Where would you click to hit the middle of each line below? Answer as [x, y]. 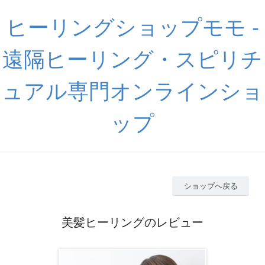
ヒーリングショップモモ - [132, 28]
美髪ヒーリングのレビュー [132, 222]
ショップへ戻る [211, 186]
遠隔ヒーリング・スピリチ [132, 59]
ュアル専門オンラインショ [132, 91]
